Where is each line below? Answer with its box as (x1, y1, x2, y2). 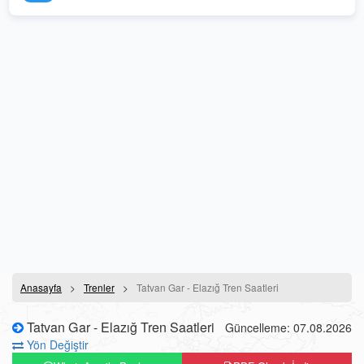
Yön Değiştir (24, 336, 89, 353)
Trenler (84, 280, 115, 294)
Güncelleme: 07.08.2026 (225, 319, 352, 336)
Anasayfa (20, 280, 62, 294)
